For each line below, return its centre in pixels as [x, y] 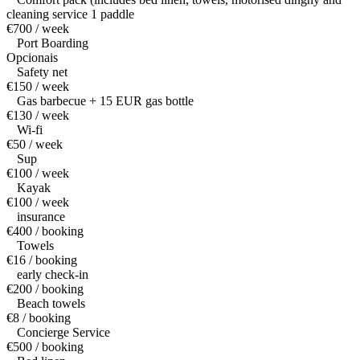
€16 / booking [42, 260]
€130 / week [38, 116]
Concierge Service [63, 333]
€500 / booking [45, 347]
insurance [41, 217]
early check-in [53, 275]
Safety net [42, 72]
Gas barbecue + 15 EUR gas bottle [105, 101]
